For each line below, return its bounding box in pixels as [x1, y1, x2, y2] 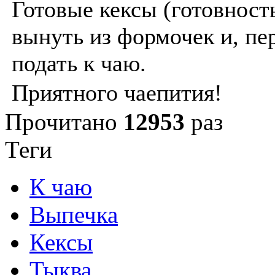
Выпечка [29, 201, 118, 228]
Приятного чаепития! [12, 80, 222, 106]
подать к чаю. [12, 50, 146, 77]
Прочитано [5, 109, 123, 136]
